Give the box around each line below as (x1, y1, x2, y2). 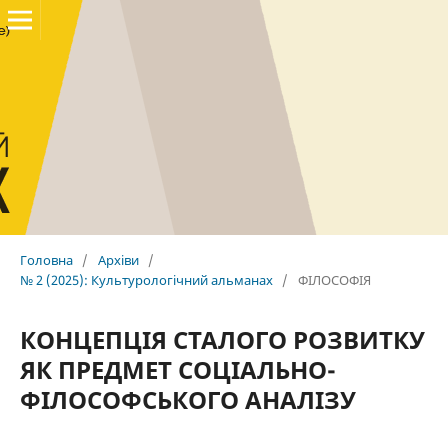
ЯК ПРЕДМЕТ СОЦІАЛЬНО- (19, 352, 336, 386)
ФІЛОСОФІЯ (297, 270, 371, 289)
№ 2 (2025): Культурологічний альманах (19, 270, 273, 289)
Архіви (97, 250, 139, 269)
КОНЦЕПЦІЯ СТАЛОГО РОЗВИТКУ (19, 322, 425, 356)
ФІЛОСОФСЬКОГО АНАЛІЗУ (19, 382, 356, 416)
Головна (19, 250, 73, 269)
